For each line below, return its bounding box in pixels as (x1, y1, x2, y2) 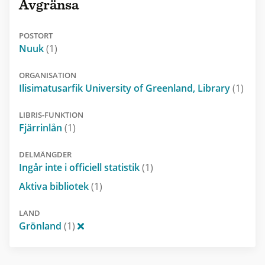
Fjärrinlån (19, 121, 64, 134)
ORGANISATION (19, 69, 76, 80)
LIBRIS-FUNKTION (19, 109, 83, 120)
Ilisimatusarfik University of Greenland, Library (19, 81, 232, 95)
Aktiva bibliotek (19, 179, 91, 193)
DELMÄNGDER (19, 148, 72, 160)
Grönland (19, 219, 64, 232)
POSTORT (19, 30, 53, 41)
